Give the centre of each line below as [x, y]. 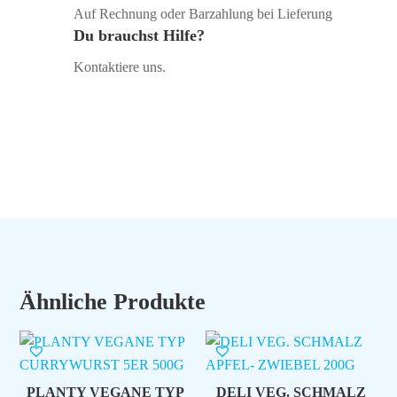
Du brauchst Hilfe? [139, 35]
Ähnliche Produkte [113, 302]
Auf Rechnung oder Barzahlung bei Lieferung [202, 13]
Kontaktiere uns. [119, 66]
